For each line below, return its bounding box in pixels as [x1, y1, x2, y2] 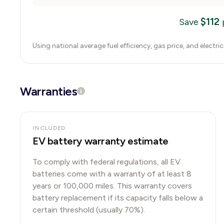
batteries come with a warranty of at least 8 [32, 169, 191, 178]
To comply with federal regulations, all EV [32, 157, 180, 166]
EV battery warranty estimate [32, 135, 168, 147]
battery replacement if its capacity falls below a [32, 193, 203, 202]
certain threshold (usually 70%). [32, 205, 145, 214]
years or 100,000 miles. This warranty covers [32, 181, 192, 190]
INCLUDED [32, 124, 66, 131]
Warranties [20, 84, 77, 98]
